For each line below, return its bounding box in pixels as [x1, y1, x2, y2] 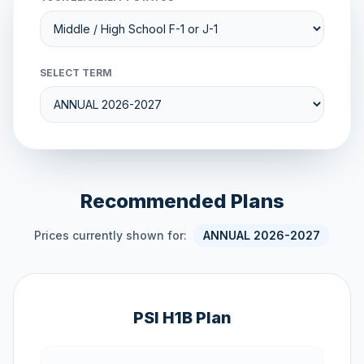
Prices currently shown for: [34, 228, 190, 242]
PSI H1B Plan [132, 308, 232, 327]
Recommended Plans [80, 189, 284, 213]
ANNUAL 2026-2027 [203, 228, 320, 242]
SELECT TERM [40, 67, 112, 79]
